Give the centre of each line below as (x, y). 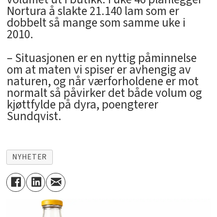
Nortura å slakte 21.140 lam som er (93, 11)
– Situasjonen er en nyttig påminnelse (101, 58)
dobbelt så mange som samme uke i (96, 23)
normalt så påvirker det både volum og (104, 93)
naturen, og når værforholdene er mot (102, 81)
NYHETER (30, 157)
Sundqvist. (34, 116)
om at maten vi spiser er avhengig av (99, 70)
